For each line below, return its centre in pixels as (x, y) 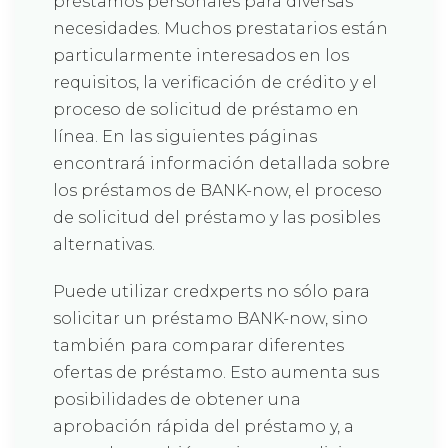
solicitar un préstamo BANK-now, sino (210, 318)
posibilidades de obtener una (177, 399)
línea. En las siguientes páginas (185, 136)
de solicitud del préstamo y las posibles (216, 217)
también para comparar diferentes (198, 345)
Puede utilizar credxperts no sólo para (211, 291)
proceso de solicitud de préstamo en (206, 109)
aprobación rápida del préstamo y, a (203, 426)
